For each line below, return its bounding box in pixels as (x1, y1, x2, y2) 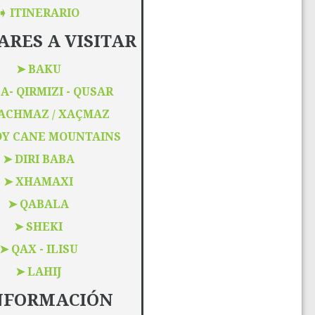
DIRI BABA (14, 152, 75, 166)
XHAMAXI (15, 174, 74, 188)
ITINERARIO (9, 6, 79, 20)
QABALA (20, 197, 70, 211)
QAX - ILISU (11, 242, 78, 256)
